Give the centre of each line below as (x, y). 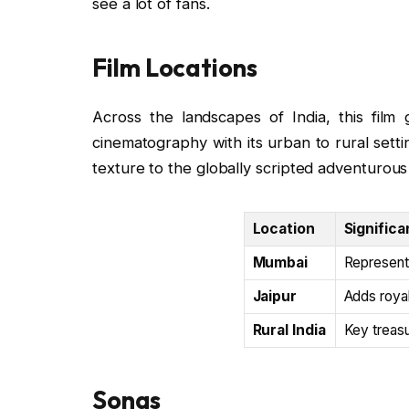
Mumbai (280, 263)
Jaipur (275, 297)
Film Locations (175, 67)
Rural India (289, 330)
